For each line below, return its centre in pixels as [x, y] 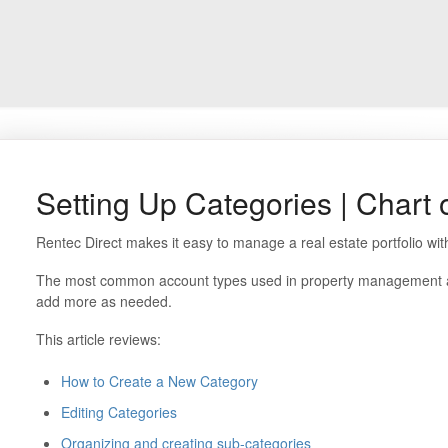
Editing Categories [118, 412]
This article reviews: [98, 339]
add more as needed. [105, 301]
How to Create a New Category [159, 381]
